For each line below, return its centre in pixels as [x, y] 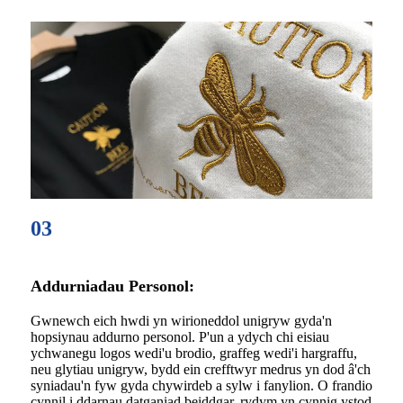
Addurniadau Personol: [112, 287]
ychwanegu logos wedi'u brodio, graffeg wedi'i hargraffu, [194, 353]
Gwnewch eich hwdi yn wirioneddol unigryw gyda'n [181, 320]
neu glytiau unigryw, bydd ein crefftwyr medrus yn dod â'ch [201, 369]
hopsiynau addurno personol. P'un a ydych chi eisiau [180, 336]
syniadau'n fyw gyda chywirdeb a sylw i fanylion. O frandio [201, 385]
